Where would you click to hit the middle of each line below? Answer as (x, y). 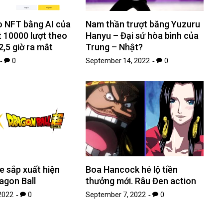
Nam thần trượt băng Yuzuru (143, 24)
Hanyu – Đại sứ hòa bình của (142, 36)
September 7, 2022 (116, 195)
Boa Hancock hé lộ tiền (132, 170)
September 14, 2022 (118, 61)
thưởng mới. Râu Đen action (141, 181)
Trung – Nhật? (114, 47)
